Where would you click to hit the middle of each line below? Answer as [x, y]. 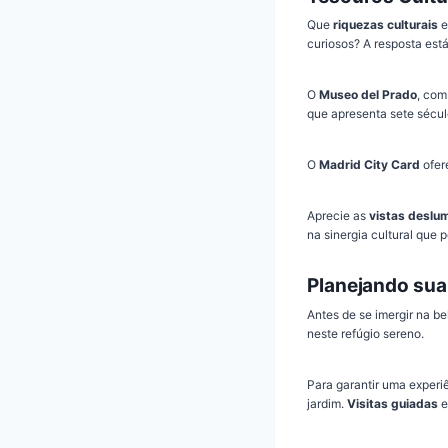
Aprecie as [338, 216]
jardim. [327, 403]
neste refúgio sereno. [365, 333]
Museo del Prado [368, 95]
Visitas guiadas [392, 403]
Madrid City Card [369, 165]
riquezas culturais [385, 25]
